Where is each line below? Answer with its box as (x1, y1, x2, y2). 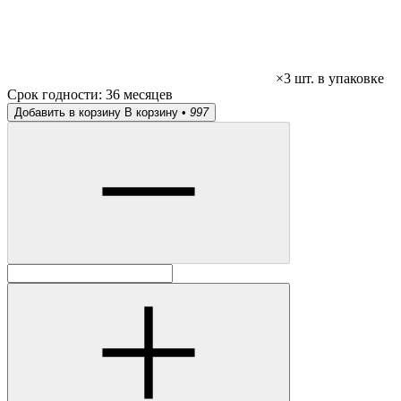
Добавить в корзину (14, 106, 121, 120)
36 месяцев (106, 87, 173, 103)
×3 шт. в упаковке (276, 71, 384, 87)
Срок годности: (7, 87, 106, 103)
